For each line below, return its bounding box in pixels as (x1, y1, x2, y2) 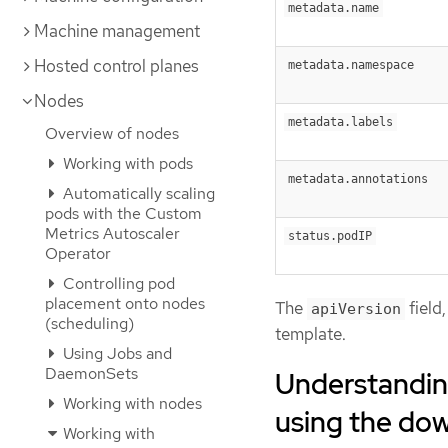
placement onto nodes (45, 293, 205, 314)
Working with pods (59, 153, 193, 174)
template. (275, 322, 346, 345)
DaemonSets (45, 363, 138, 384)
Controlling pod (59, 273, 175, 294)
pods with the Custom (45, 203, 202, 224)
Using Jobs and (59, 343, 172, 364)
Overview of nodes (45, 123, 179, 144)
